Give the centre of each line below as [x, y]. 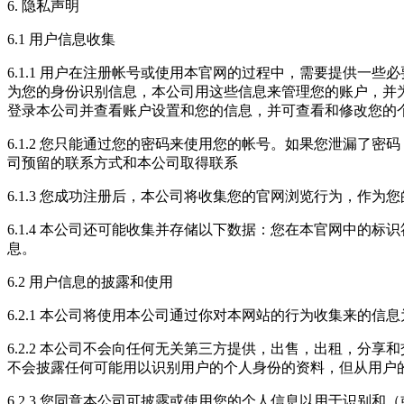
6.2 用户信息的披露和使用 [90, 281]
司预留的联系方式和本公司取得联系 [123, 162]
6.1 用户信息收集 [61, 39]
